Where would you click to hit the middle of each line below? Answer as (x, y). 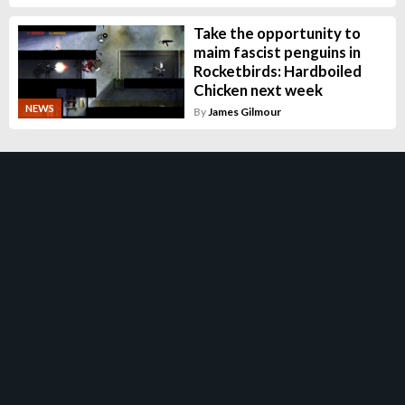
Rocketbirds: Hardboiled (277, 71)
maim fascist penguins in (277, 52)
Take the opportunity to (277, 33)
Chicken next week (258, 90)
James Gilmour (244, 112)
